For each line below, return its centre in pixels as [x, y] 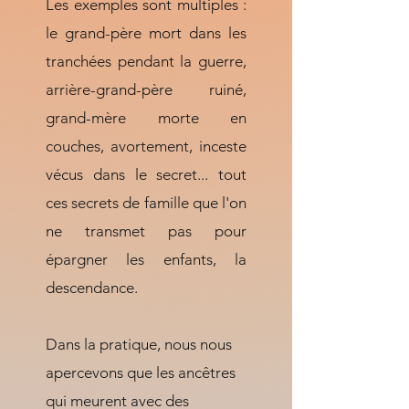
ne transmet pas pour [146, 231]
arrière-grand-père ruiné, [146, 89]
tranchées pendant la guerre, [146, 61]
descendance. [94, 288]
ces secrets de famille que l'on [146, 203]
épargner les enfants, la [146, 259]
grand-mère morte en [146, 118]
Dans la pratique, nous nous [139, 344]
